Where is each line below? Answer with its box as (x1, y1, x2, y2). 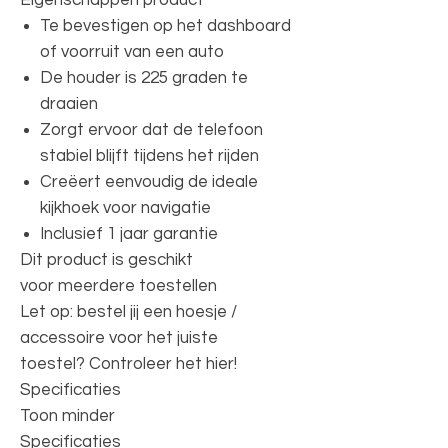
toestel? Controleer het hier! (20, 354, 237, 373)
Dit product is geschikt (20, 250, 193, 269)
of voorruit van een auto (40, 42, 224, 61)
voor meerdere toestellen (20, 276, 217, 295)
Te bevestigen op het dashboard (40, 16, 291, 35)
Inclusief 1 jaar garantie (40, 224, 218, 243)
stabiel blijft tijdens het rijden (40, 146, 259, 165)
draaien (40, 94, 98, 113)
